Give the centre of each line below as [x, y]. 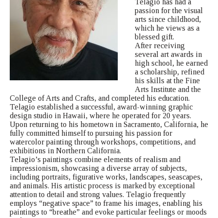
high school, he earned [171, 63]
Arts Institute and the [168, 89]
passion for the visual [169, 10]
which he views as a [167, 28]
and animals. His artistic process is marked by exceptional [102, 185]
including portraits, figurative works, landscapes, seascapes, [106, 177]
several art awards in [168, 54]
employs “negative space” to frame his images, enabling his [106, 203]
